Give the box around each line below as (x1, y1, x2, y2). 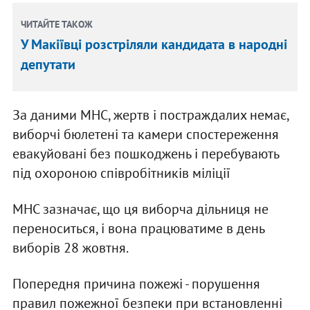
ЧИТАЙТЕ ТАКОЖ (21, 18, 93, 31)
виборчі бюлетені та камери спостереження (12, 125, 279, 144)
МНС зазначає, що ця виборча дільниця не (12, 200, 268, 219)
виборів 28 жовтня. (12, 239, 129, 257)
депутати (21, 55, 76, 74)
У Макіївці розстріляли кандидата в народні (21, 35, 288, 54)
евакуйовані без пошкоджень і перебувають (12, 145, 279, 163)
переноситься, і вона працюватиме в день (12, 219, 264, 238)
